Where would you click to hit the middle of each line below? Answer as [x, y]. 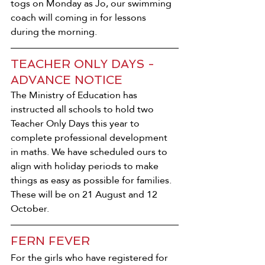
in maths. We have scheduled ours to [90, 151]
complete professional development [90, 137]
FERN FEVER [50, 240]
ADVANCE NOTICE [67, 80]
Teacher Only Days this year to [76, 123]
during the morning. [54, 31]
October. [30, 208]
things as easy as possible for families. [92, 180]
